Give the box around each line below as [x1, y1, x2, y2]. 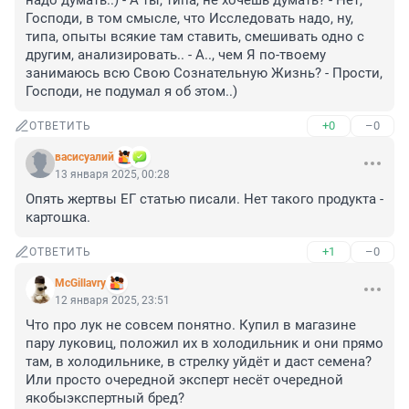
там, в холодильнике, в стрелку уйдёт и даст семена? [26, 353, 372, 371]
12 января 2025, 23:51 [55, 294, 170, 308]
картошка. [26, 209, 90, 226]
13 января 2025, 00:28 [55, 168, 170, 182]
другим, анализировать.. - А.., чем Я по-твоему [26, 47, 326, 64]
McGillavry [55, 277, 106, 290]
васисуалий [55, 151, 114, 164]
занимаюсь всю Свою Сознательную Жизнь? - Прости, [26, 65, 383, 82]
